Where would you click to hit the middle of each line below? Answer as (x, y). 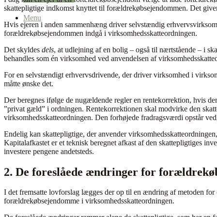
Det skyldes (23, 49)
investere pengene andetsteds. (49, 151)
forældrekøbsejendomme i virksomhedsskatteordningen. (89, 201)
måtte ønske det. (31, 83)
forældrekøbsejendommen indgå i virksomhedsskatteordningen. (101, 33)
